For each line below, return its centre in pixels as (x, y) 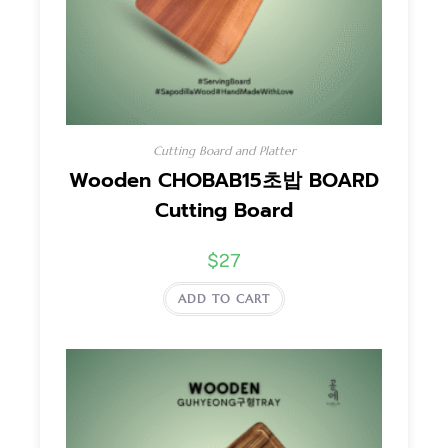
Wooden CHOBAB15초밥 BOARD (224, 180)
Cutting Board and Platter (224, 151)
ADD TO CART (224, 299)
